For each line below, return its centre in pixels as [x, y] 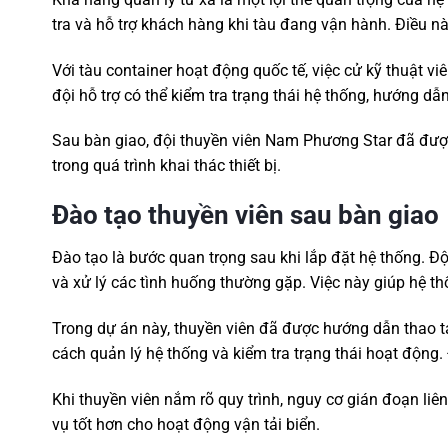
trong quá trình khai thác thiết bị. [166, 166]
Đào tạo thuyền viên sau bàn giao [245, 215]
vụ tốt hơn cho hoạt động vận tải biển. [186, 424]
